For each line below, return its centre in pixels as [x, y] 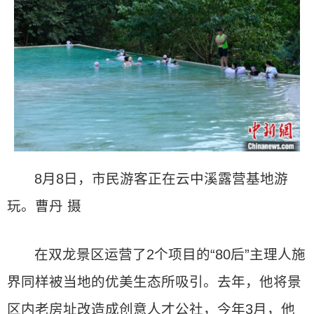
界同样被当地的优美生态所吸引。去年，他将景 [154, 282]
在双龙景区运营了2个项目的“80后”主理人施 [170, 254]
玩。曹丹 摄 [44, 206]
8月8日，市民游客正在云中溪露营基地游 [162, 179]
